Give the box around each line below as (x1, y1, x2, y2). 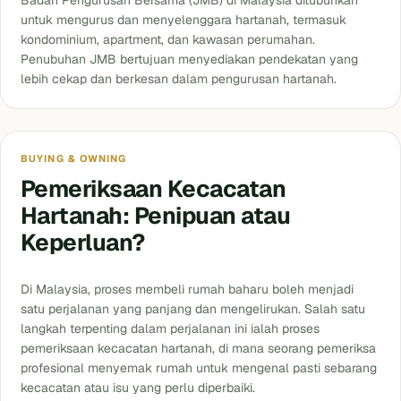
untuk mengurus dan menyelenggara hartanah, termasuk (21, 12, 346, 29)
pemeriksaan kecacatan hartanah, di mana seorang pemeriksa (21, 340, 376, 357)
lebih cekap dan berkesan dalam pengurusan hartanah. (21, 71, 337, 88)
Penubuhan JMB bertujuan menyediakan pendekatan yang (21, 51, 358, 68)
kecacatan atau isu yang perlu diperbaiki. (21, 380, 255, 397)
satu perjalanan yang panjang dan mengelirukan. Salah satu (21, 301, 365, 318)
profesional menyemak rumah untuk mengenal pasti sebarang (21, 360, 377, 377)
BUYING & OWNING (21, 152, 127, 166)
